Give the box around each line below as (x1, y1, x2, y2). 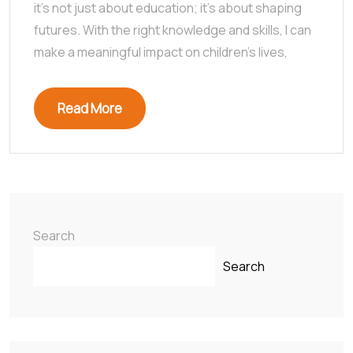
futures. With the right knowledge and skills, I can (34, 21, 311, 39)
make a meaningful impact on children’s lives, (34, 43, 288, 61)
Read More (58, 99, 122, 117)
